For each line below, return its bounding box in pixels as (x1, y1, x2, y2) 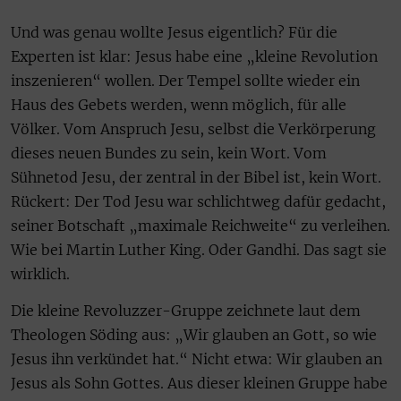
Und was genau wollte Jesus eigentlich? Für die (11, 22, 337, 41)
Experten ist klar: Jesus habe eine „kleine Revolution (11, 47, 378, 65)
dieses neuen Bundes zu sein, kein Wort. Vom (11, 143, 327, 162)
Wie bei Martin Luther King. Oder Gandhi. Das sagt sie (11, 240, 387, 259)
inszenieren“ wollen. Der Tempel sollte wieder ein (11, 71, 360, 90)
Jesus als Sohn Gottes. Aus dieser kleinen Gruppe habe (11, 374, 388, 392)
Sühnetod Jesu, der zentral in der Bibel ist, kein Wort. (11, 167, 381, 186)
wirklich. (11, 264, 70, 283)
